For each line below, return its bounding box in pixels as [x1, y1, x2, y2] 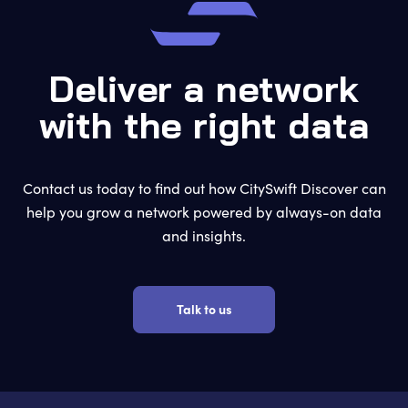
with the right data [38, 111, 370, 148]
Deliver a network [49, 75, 359, 112]
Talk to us [176, 300, 232, 319]
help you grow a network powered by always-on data [26, 202, 382, 222]
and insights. [162, 226, 246, 246]
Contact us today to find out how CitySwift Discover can [22, 178, 386, 199]
